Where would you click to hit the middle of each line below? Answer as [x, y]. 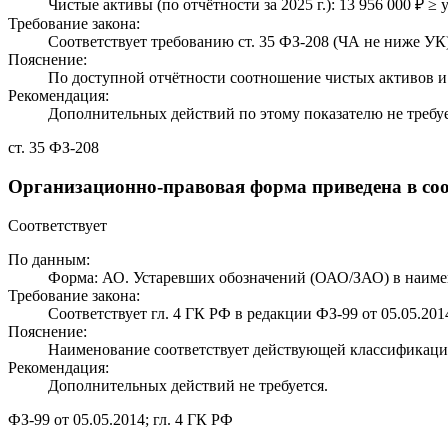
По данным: [49, 259]
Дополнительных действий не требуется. [188, 385]
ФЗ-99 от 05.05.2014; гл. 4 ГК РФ [120, 419]
